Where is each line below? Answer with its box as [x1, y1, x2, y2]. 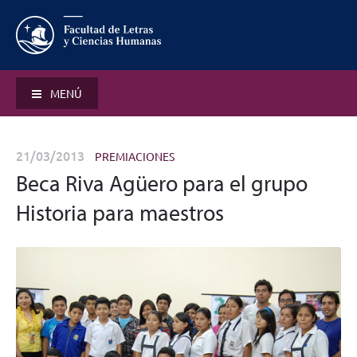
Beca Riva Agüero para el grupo [16, 169, 308, 197]
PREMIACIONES [95, 149, 175, 163]
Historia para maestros [16, 198, 224, 226]
